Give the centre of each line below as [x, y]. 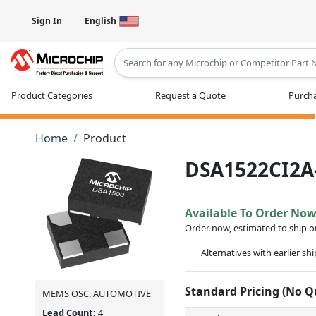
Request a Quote [190, 95]
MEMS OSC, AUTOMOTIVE [97, 293]
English [101, 21]
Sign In [47, 21]
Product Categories [52, 95]
